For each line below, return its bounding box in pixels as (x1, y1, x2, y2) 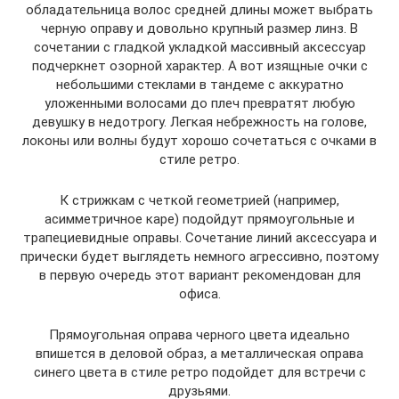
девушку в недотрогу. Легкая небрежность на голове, (32, 114, 367, 131)
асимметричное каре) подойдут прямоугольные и (45, 211, 354, 228)
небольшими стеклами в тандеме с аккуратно (55, 77, 344, 94)
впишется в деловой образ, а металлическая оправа (36, 346, 363, 362)
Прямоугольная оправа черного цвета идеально (49, 327, 350, 344)
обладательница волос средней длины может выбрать (26, 2, 373, 19)
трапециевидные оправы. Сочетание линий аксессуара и (22, 230, 377, 247)
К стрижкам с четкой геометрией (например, (60, 192, 339, 209)
